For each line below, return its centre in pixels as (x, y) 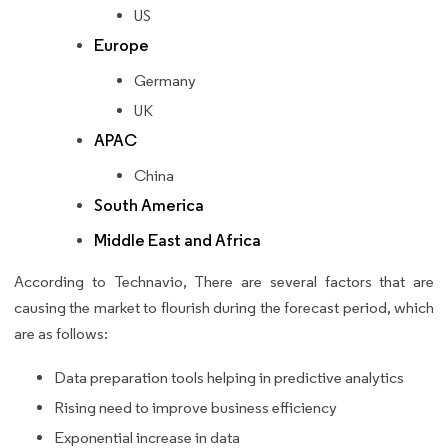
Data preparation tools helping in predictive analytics (229, 377)
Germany (165, 80)
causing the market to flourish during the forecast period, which (224, 307)
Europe (121, 45)
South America (149, 205)
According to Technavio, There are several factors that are (224, 281)
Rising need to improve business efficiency (195, 407)
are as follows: (62, 333)
